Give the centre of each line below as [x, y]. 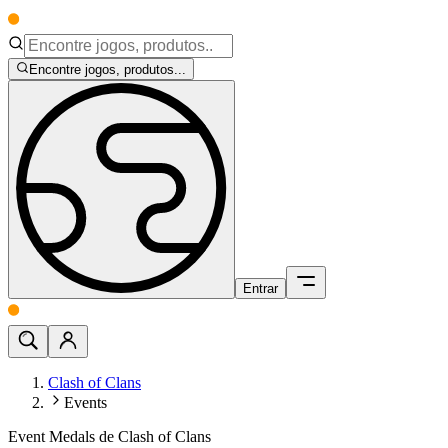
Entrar [260, 289]
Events [85, 403]
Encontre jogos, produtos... [108, 70]
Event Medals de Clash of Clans [109, 437]
